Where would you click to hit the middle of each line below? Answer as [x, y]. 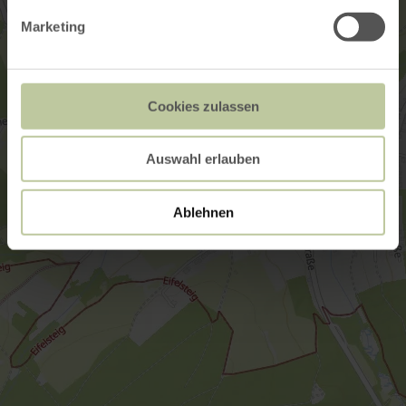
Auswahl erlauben [203, 159]
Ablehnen [203, 212]
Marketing [53, 26]
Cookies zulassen [203, 106]
